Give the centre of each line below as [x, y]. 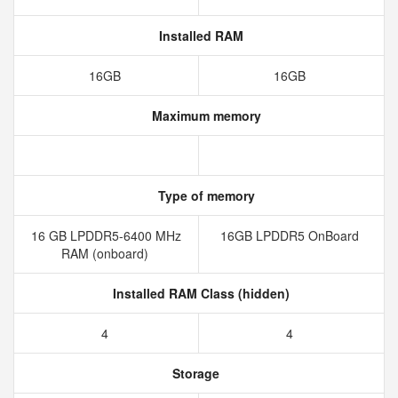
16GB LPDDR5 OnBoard [291, 235]
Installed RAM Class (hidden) [199, 293]
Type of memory [204, 195]
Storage [194, 373]
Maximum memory [204, 115]
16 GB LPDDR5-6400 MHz [106, 235]
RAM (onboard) [106, 253]
